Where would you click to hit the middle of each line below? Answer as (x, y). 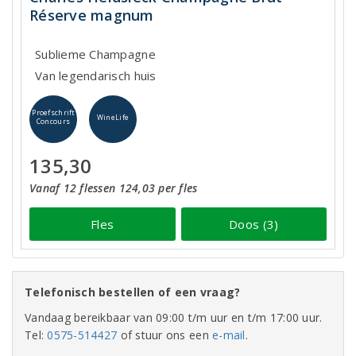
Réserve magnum (92, 15)
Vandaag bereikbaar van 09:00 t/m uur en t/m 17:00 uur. (174, 317)
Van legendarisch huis (96, 76)
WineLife (113, 117)
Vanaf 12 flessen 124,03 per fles (114, 188)
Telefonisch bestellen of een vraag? (133, 292)
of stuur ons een (165, 335)
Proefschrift (53, 113)
